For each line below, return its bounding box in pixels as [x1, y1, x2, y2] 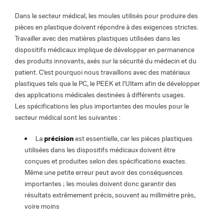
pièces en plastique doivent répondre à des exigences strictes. [15, 23, 198, 32]
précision [44, 135, 74, 143]
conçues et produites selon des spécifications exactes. [25, 157, 187, 166]
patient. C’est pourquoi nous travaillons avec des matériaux [15, 68, 190, 77]
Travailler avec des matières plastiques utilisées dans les [15, 34, 180, 43]
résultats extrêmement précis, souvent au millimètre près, [25, 191, 195, 200]
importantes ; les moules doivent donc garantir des [25, 180, 176, 189]
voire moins [25, 202, 59, 211]
